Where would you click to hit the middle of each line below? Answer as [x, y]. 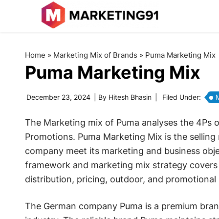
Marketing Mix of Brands [95, 55]
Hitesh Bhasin [130, 97]
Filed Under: [182, 97]
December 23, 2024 [58, 97]
